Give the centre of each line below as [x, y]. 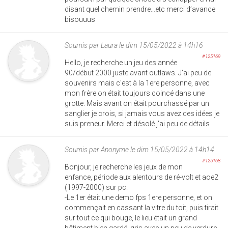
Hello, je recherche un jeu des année [121, 62]
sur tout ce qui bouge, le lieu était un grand [131, 218]
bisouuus [80, 19]
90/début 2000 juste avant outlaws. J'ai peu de [138, 73]
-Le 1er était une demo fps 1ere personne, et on [138, 197]
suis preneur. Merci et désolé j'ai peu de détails [137, 123]
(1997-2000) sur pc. [96, 187]
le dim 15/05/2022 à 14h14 [172, 149]
